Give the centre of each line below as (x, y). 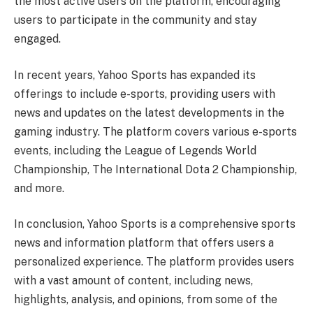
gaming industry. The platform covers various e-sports (155, 131)
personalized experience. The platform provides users (154, 262)
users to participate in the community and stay (136, 20)
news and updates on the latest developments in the (149, 112)
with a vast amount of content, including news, (133, 281)
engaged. (37, 39)
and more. (39, 188)
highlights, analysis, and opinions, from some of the (146, 300)
